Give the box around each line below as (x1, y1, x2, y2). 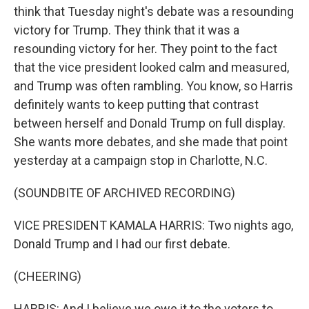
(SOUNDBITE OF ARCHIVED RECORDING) (14, 186, 235, 200)
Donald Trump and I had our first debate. (14, 237, 230, 251)
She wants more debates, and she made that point (14, 134, 288, 149)
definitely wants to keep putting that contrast (14, 97, 259, 112)
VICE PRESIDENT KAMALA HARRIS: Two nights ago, (14, 218, 293, 232)
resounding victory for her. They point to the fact (14, 41, 277, 56)
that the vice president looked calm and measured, (14, 60, 289, 74)
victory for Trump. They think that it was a (14, 23, 239, 37)
